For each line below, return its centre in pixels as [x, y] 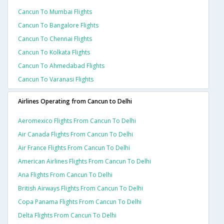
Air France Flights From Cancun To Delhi [74, 148]
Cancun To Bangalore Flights [58, 25]
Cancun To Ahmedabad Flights [61, 66]
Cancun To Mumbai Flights [55, 12]
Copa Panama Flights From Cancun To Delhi [80, 202]
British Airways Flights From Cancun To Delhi [80, 188]
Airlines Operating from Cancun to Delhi [75, 101]
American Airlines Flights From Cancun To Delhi [84, 161]
